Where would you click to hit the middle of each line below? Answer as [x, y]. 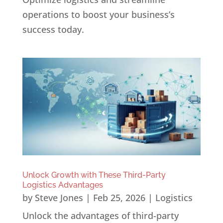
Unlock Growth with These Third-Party [94, 175]
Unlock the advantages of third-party [100, 216]
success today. [53, 30]
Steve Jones [59, 198]
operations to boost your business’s [98, 15]
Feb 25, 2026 [119, 198]
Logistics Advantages [62, 185]
